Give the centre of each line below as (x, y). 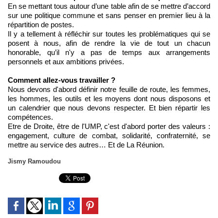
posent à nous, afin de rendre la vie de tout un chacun (109, 43)
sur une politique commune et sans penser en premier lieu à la (109, 16)
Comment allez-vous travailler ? (62, 80)
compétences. (30, 117)
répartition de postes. (41, 25)
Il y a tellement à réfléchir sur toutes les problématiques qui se (109, 34)
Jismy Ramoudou (34, 162)
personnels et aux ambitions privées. (66, 62)
